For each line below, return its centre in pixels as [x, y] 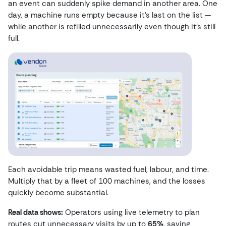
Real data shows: [36, 212]
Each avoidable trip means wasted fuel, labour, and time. [108, 169]
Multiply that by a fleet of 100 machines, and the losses [107, 181]
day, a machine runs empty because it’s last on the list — [110, 15]
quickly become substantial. [58, 193]
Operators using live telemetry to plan [131, 212]
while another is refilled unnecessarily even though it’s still [112, 27]
